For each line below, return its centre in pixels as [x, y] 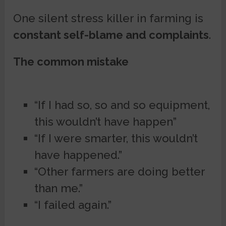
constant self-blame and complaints [111, 35]
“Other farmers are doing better [119, 172]
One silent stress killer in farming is [108, 18]
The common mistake [71, 62]
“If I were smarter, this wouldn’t [116, 138]
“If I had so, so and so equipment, [122, 105]
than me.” [58, 188]
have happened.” [78, 155]
